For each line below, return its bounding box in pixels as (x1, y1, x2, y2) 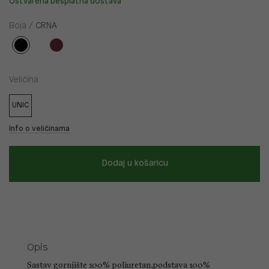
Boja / (9, 22, 35, 31)
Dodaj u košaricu (101, 159, 168, 169)
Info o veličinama (9, 125, 70, 133)
